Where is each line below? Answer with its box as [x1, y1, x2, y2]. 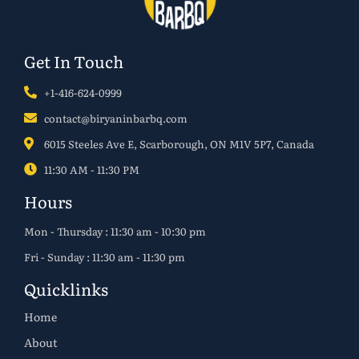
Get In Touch [24, 48, 123, 73]
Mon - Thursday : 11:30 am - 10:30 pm [24, 223, 206, 239]
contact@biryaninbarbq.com [44, 110, 188, 126]
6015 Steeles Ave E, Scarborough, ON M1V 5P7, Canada [44, 135, 314, 151]
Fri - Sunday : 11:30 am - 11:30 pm [24, 248, 185, 264]
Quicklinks [24, 276, 108, 301]
